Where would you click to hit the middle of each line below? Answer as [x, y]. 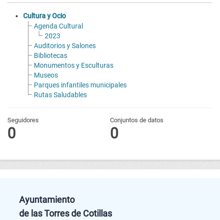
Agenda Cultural [58, 26]
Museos [46, 75]
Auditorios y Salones [65, 46]
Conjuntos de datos [137, 120]
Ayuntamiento [56, 200]
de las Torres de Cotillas [65, 214]
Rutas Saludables [60, 95]
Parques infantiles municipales [80, 85]
